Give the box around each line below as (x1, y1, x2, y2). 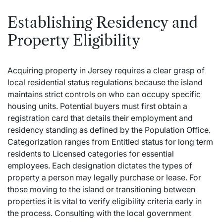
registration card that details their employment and (7, 113, 193, 123)
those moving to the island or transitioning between (7, 184, 195, 194)
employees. (7, 161, 50, 170)
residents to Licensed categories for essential (7, 149, 174, 159)
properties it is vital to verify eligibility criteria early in (7, 196, 202, 206)
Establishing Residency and (7, 13, 198, 32)
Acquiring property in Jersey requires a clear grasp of (7, 65, 205, 75)
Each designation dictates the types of (50, 161, 192, 170)
